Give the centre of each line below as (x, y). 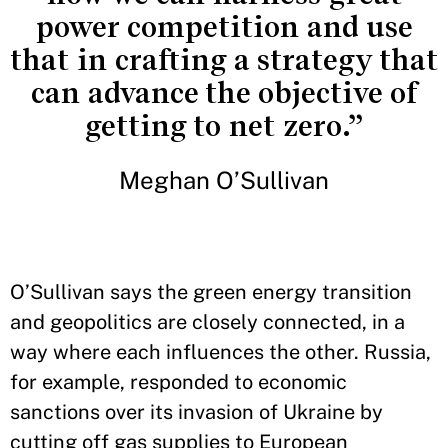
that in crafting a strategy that (224, 60)
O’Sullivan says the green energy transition (211, 292)
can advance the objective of (224, 93)
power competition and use (224, 27)
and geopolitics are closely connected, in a (207, 322)
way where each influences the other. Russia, (220, 352)
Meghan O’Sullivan (224, 180)
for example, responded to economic (178, 382)
